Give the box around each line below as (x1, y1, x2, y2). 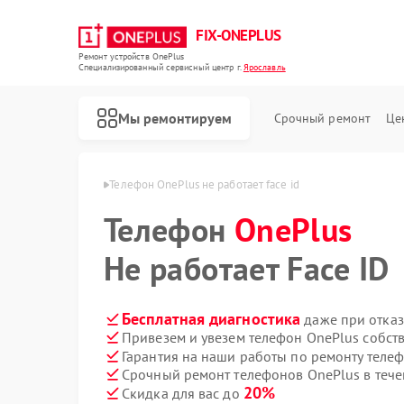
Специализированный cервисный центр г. (78, 61, 243, 73)
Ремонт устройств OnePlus (78, 50, 185, 62)
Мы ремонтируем (118, 108, 232, 127)
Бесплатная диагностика (122, 308, 301, 329)
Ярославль (243, 61, 286, 73)
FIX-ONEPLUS (196, 25, 281, 45)
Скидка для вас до (122, 384, 243, 402)
